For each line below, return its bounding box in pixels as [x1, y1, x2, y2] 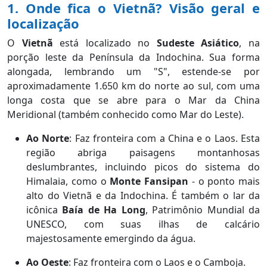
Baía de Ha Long [62, 203, 145, 217]
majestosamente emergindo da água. [26, 232, 195, 246]
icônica [26, 203, 63, 217]
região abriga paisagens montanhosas [26, 146, 260, 160]
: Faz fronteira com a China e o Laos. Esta [69, 132, 260, 145]
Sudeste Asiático [156, 36, 240, 50]
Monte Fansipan [110, 175, 188, 188]
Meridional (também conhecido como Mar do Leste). [7, 108, 244, 122]
